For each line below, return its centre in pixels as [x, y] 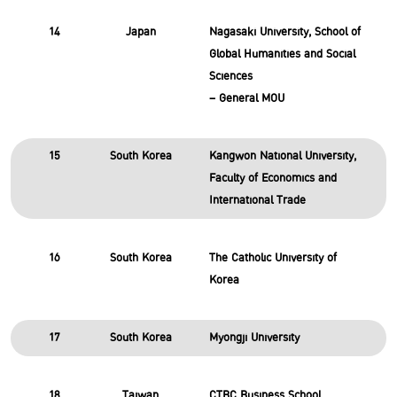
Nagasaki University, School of [284, 32]
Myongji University [254, 338]
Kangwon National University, [282, 156]
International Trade [257, 200]
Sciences [230, 76]
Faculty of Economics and [272, 178]
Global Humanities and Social [282, 54]
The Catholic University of [272, 258]
